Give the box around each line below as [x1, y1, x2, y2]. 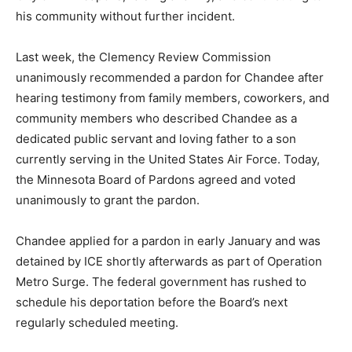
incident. [16, 23, 64, 38]
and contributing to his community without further [16, 2, 292, 18]
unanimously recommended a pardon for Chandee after [16, 84, 324, 100]
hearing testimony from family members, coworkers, [16, 104, 306, 120]
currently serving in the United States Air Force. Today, [16, 166, 320, 181]
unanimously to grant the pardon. [16, 207, 200, 222]
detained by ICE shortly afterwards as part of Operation [16, 268, 322, 284]
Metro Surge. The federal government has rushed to [16, 288, 306, 304]
